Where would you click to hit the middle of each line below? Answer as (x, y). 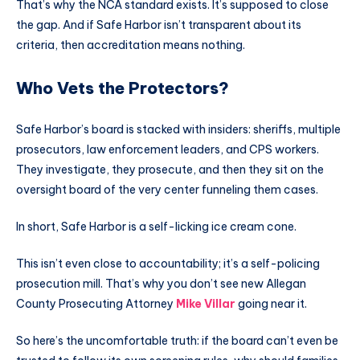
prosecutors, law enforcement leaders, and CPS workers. (168, 150)
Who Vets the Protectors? (123, 88)
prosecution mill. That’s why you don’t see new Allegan (161, 284)
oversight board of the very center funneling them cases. (167, 190)
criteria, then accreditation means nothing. (131, 45)
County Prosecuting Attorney (96, 304)
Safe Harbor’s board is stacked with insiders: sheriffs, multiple (178, 130)
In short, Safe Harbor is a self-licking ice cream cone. (156, 227)
